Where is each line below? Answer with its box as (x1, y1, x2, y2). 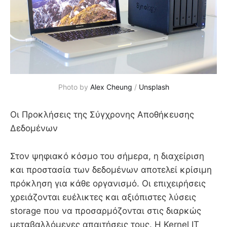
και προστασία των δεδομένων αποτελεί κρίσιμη (10, 164, 212, 175)
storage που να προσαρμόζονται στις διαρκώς (10, 205, 201, 216)
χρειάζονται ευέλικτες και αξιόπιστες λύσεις (10, 192, 196, 202)
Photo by (58, 83, 90, 92)
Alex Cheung (90, 83, 132, 92)
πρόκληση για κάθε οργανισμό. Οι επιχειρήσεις (10, 178, 206, 188)
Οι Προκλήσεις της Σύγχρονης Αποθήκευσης (10, 109, 194, 120)
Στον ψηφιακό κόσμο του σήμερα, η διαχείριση (10, 150, 204, 161)
